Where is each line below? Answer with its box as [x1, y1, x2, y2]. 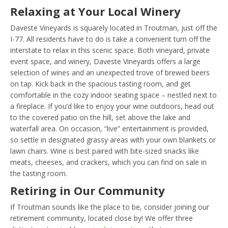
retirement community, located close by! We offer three [10, 213, 193, 223]
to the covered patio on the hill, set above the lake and [10, 112, 190, 123]
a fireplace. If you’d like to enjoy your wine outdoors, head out [10, 101, 214, 111]
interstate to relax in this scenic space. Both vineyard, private [10, 45, 210, 55]
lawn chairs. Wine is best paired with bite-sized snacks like [10, 146, 199, 156]
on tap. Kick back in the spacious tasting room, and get [10, 79, 191, 89]
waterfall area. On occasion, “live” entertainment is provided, [10, 124, 209, 134]
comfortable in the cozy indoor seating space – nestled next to [10, 90, 217, 100]
